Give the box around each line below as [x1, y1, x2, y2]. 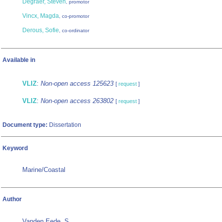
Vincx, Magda [22, 12, 59, 20]
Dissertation [48, 121, 81, 129]
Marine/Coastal [22, 166, 65, 174]
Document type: [2, 121, 48, 129]
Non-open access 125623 [41, 80, 113, 88]
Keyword [2, 145, 28, 152]
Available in [2, 56, 35, 64]
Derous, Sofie [22, 27, 59, 34]
